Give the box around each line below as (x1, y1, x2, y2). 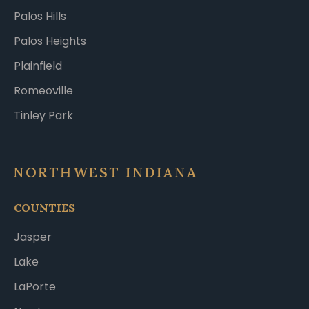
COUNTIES (14, 200, 75, 215)
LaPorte (14, 279, 56, 295)
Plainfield (14, 58, 62, 74)
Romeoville (14, 83, 73, 99)
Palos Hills (14, 8, 66, 25)
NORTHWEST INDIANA (13, 163, 198, 181)
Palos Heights (14, 33, 86, 50)
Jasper (14, 229, 52, 246)
